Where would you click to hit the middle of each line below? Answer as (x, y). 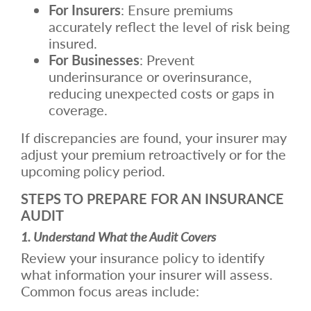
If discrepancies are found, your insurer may (154, 137)
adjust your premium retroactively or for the (153, 154)
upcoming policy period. (93, 170)
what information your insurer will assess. (147, 274)
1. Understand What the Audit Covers (118, 236)
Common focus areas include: (110, 291)
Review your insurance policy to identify (143, 257)
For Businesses (94, 59)
